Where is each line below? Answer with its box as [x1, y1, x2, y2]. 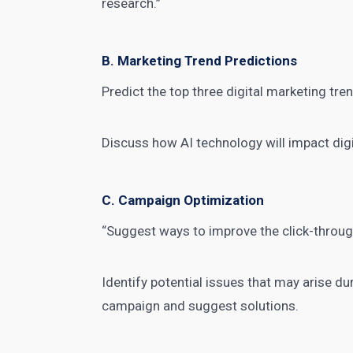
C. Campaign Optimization [102, 192, 265, 208]
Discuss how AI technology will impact [102, 135, 333, 150]
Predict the [102, 84, 170, 99]
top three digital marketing [169, 84, 327, 99]
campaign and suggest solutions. [102, 298, 299, 314]
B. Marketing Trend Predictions [102, 53, 298, 69]
